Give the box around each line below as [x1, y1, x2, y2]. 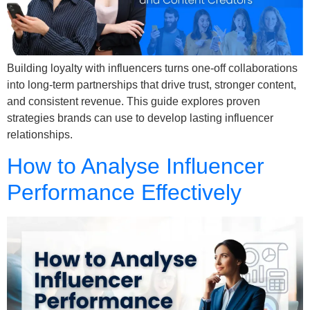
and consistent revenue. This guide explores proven [7, 95, 260, 107]
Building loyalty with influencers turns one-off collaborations [7, 62, 298, 74]
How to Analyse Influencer [7, 154, 264, 179]
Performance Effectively [7, 180, 241, 206]
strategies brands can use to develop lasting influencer [7, 112, 273, 124]
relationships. [7, 129, 73, 140]
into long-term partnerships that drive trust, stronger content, [7, 79, 296, 91]
